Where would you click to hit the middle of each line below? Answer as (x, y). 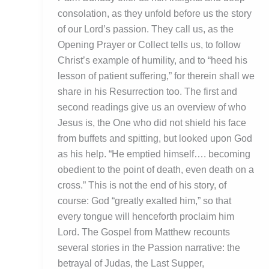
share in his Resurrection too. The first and (147, 92)
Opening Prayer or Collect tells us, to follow (149, 45)
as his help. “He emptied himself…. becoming (154, 154)
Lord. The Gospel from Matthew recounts (144, 232)
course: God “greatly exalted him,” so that (144, 201)
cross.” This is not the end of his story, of (142, 186)
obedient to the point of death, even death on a (156, 170)
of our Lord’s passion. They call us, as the (146, 29)
